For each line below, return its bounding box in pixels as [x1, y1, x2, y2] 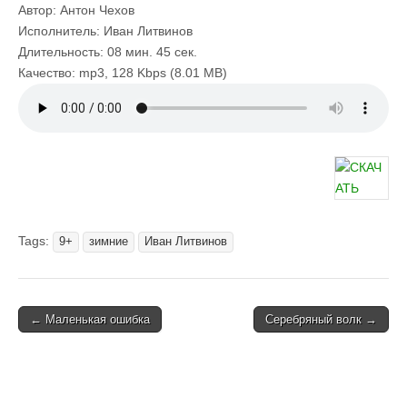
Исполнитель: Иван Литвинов [18, 24, 193, 38]
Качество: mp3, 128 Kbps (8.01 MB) [18, 65, 227, 80]
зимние [89, 235, 128, 248]
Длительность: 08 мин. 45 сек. [18, 45, 197, 59]
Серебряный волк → [265, 313, 377, 326]
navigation [17, 333, 100, 351]
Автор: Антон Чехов [18, 3, 134, 17]
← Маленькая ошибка [30, 313, 150, 326]
